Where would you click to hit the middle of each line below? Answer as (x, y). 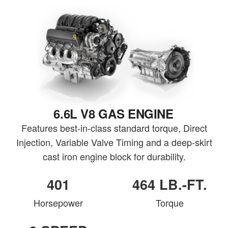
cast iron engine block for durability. (114, 156)
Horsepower (58, 202)
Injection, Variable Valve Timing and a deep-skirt (114, 142)
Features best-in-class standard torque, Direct (114, 127)
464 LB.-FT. (170, 184)
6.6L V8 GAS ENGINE (113, 113)
